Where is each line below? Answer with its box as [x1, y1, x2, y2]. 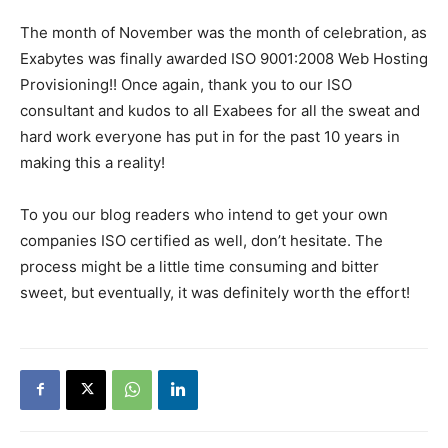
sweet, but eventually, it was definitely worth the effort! [20, 282, 410, 302]
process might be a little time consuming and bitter [20, 256, 379, 276]
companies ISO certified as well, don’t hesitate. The [20, 230, 383, 250]
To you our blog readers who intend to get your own [20, 204, 388, 224]
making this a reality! [20, 152, 165, 172]
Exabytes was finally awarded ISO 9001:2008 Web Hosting [20, 48, 428, 68]
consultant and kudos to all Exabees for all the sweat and [20, 100, 420, 120]
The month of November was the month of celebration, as [20, 22, 427, 42]
